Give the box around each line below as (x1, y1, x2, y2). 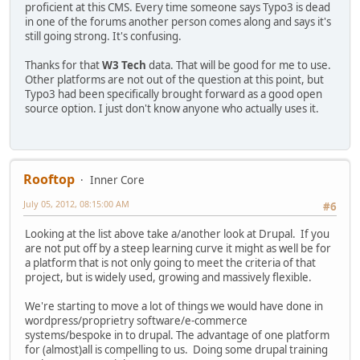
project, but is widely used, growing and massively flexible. (25, 270, 312, 285)
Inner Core (90, 172, 145, 187)
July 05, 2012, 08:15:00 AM (23, 197, 129, 210)
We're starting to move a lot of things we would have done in (25, 299, 323, 314)
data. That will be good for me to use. (146, 58, 331, 73)
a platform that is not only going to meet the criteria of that (25, 256, 316, 271)
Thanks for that (25, 58, 102, 73)
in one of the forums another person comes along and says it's (25, 14, 331, 30)
